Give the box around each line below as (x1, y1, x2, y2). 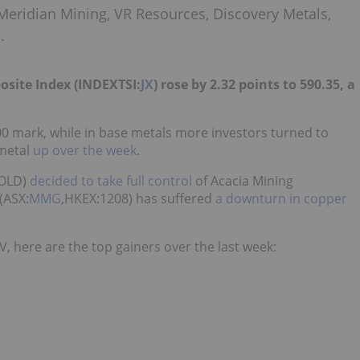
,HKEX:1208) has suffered (61, 190, 215, 207)
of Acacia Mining (192, 172, 293, 190)
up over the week (33, 141, 137, 159)
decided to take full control (30, 172, 192, 190)
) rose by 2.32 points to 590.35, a (153, 76, 355, 93)
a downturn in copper (215, 190, 347, 207)
